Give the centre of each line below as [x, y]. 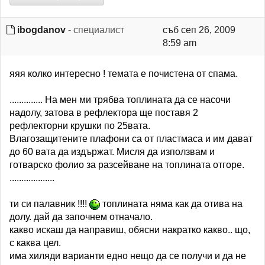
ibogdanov [41, 30]
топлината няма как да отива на [171, 204]
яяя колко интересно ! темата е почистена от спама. [124, 74]
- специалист [95, 30]
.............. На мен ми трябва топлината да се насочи [120, 100]
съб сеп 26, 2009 [199, 30]
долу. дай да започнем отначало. [81, 217]
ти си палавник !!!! [49, 204]
